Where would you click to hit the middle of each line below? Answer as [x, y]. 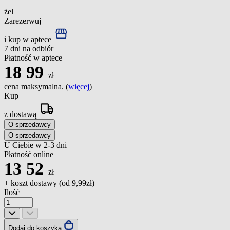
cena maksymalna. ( [36, 86]
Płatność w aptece [33, 57]
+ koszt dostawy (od [38, 183]
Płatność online [29, 154]
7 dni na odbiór [29, 48]
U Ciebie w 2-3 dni [35, 145]
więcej [79, 86]
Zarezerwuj [23, 21]
